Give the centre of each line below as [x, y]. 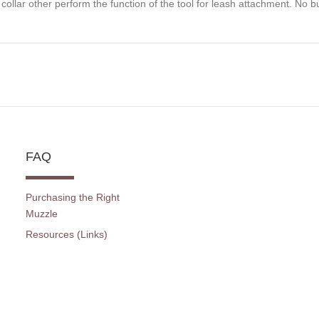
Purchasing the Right [72, 198]
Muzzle [41, 214]
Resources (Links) [66, 234]
